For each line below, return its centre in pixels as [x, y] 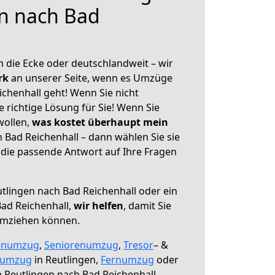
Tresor [138, 245]
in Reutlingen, [66, 260]
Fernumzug [127, 260]
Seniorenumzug [81, 245]
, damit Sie [147, 206]
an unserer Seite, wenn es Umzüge [92, 78]
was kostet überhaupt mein [100, 122]
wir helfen [99, 206]
